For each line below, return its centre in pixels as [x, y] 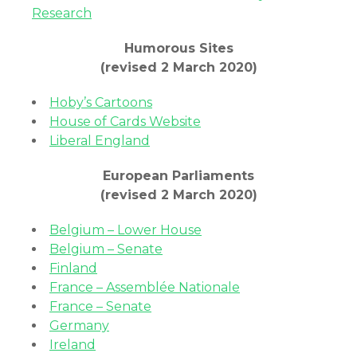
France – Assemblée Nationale [145, 287]
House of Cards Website [125, 122]
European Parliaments [178, 176]
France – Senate [100, 306]
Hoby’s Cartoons [101, 102]
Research [62, 13]
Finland [73, 268]
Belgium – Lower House [126, 230]
